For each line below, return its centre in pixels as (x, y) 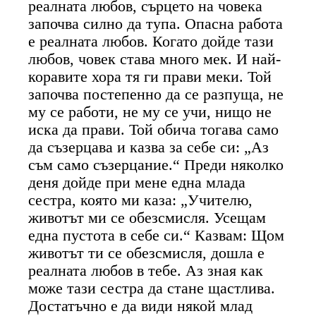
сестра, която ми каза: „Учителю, (141, 200)
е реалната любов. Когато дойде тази (151, 41)
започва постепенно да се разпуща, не (156, 94)
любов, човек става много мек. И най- (155, 59)
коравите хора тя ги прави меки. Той (150, 77)
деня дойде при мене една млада (137, 182)
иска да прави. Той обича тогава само (154, 129)
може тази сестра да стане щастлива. (152, 288)
